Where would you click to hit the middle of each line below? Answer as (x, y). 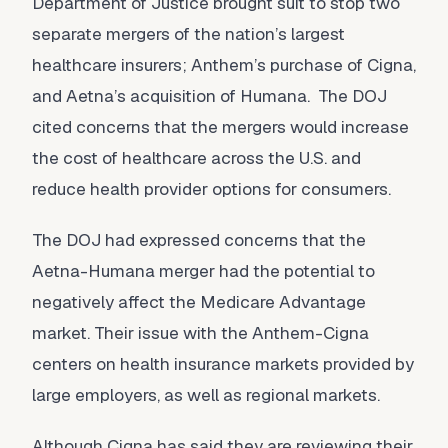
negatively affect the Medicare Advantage (199, 302)
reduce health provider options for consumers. (211, 189)
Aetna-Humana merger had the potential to (203, 271)
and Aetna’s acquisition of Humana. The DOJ (209, 96)
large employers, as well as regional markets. (206, 395)
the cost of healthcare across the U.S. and (196, 158)
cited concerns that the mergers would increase (220, 127)
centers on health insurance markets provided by (223, 364)
